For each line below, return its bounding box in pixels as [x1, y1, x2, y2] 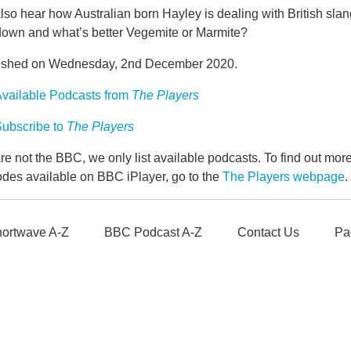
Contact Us [237, 226, 299, 239]
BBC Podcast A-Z [104, 226, 202, 239]
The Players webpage [223, 170, 345, 183]
